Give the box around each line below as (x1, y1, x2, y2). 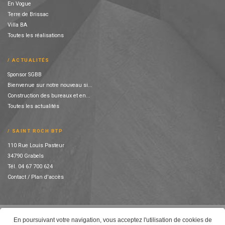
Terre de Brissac (8, 11, 49, 18)
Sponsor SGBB (8, 71, 42, 78)
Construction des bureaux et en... (8, 92, 90, 99)
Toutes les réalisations (8, 32, 64, 39)
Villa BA (8, 22, 27, 29)
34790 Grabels (8, 153, 44, 160)
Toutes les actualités (8, 103, 59, 110)
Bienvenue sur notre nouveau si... (8, 82, 92, 89)
